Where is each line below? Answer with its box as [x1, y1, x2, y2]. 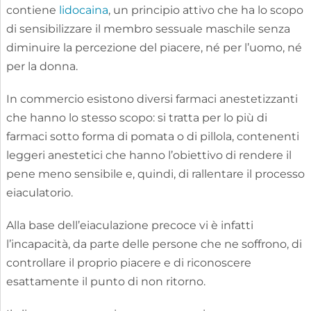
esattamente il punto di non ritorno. [6, 274, 205, 288]
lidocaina [58, 3, 108, 17]
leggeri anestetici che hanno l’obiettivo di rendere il [6, 148, 292, 162]
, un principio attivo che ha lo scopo [108, 3, 303, 17]
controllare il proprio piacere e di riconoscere [6, 255, 251, 269]
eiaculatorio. [6, 185, 73, 199]
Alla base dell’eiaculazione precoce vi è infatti [6, 218, 253, 232]
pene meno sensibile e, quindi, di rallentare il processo [6, 167, 305, 180]
